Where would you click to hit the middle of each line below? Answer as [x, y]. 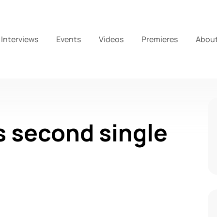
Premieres [160, 39]
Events [69, 39]
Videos [111, 39]
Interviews [20, 39]
